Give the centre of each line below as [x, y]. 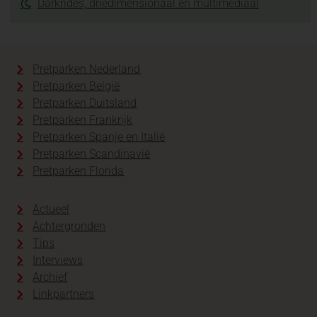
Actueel [51, 209]
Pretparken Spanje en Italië [99, 137]
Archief [50, 277]
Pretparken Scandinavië [92, 154]
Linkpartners [64, 294]
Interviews [58, 260]
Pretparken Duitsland [85, 103]
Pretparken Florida [79, 171]
